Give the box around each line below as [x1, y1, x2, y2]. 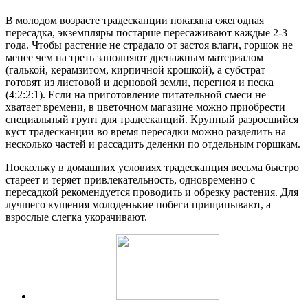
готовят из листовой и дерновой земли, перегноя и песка [5, 76, 274, 89]
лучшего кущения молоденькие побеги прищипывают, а [5, 199, 271, 211]
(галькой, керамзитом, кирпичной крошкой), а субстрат [5, 64, 265, 76]
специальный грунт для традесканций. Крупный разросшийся [5, 113, 298, 126]
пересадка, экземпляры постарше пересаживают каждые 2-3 [5, 27, 287, 39]
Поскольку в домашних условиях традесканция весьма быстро [5, 162, 299, 174]
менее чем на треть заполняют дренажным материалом [5, 52, 263, 64]
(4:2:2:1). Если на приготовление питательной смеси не [5, 89, 266, 101]
